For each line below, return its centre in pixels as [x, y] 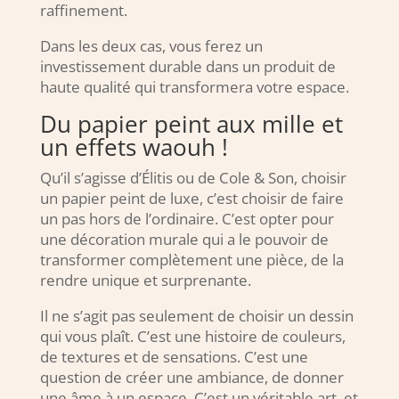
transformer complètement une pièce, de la [191, 260]
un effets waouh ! [134, 147]
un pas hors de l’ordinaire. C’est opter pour [187, 219]
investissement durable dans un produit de [187, 67]
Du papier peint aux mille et [191, 124]
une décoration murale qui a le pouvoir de [184, 240]
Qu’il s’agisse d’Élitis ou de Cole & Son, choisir [193, 178]
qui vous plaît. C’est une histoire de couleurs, [192, 337]
